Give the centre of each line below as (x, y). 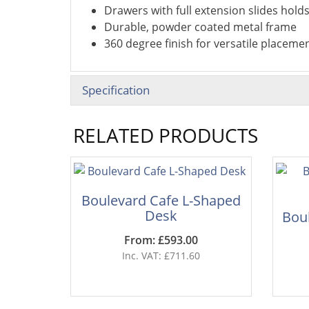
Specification (116, 90)
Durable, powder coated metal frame (200, 27)
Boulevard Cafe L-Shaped (161, 200)
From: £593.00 (161, 240)
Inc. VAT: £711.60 (161, 256)
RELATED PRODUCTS (166, 135)
